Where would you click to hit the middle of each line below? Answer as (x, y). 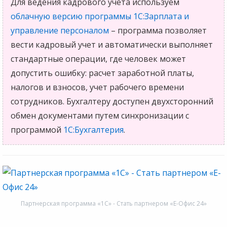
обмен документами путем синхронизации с (100, 115)
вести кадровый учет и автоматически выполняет (112, 44)
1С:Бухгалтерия (93, 129)
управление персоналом (60, 30)
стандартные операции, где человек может (98, 59)
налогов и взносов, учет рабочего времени (97, 87)
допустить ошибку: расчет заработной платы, (102, 73)
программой (37, 129)
